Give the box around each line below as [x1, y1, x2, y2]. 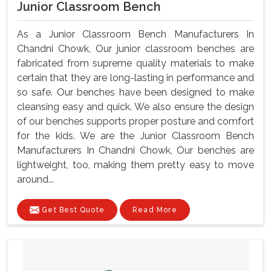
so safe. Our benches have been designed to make [17, 86, 254, 98]
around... [17, 173, 54, 185]
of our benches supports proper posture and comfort [17, 115, 254, 127]
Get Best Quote [39, 205, 105, 214]
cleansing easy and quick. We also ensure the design [17, 100, 254, 113]
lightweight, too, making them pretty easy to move [17, 158, 254, 171]
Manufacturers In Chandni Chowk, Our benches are [17, 144, 254, 156]
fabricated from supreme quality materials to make [17, 57, 254, 69]
